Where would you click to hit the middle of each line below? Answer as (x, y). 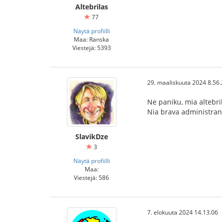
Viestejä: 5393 (91, 48)
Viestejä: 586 (91, 177)
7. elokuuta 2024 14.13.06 (183, 212)
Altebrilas (91, 7)
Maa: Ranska (91, 39)
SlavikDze (91, 137)
